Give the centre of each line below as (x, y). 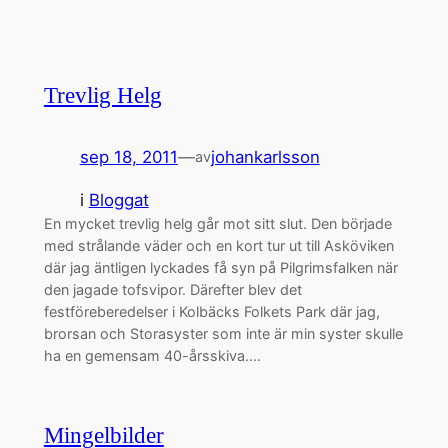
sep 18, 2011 (128, 157)
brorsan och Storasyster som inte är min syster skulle (223, 334)
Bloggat (118, 200)
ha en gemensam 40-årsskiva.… (152, 356)
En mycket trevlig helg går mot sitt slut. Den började (217, 224)
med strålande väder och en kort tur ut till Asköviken (218, 246)
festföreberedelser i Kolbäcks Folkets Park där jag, (211, 312)
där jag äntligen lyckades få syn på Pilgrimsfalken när (220, 268)
